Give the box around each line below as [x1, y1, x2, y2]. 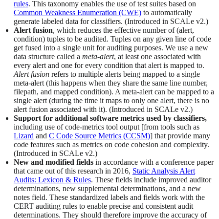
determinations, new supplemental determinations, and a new [14, 184, 201, 193]
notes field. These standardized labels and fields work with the [14, 193, 205, 202]
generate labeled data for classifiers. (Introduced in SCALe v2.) [14, 17, 208, 26]
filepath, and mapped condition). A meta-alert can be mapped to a [14, 88, 214, 96]
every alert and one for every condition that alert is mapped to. [14, 61, 204, 70]
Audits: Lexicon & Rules [14, 175, 91, 184]
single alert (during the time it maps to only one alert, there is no [14, 96, 209, 105]
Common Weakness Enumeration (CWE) [14, 8, 141, 17]
